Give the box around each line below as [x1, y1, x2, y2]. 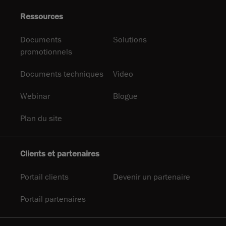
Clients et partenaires [20, 148, 99, 159]
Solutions [113, 34, 147, 45]
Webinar [20, 91, 50, 101]
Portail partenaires [20, 194, 86, 204]
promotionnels [20, 46, 72, 57]
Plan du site [20, 113, 62, 124]
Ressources [20, 11, 63, 22]
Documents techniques [20, 69, 103, 79]
